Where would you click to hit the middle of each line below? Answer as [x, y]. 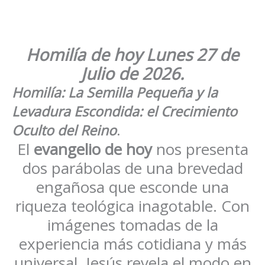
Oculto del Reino [64, 130]
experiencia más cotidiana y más [132, 243]
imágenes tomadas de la [132, 224]
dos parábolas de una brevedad [132, 168]
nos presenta [200, 149]
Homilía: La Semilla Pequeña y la [115, 92]
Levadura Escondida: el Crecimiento [125, 111]
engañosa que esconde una [132, 187]
